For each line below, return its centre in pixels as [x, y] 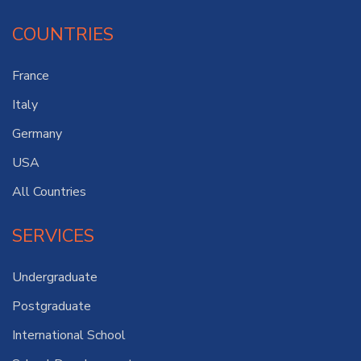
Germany [37, 133]
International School [69, 335]
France [31, 75]
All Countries [49, 191]
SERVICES [53, 236]
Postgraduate [52, 306]
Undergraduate [55, 277]
